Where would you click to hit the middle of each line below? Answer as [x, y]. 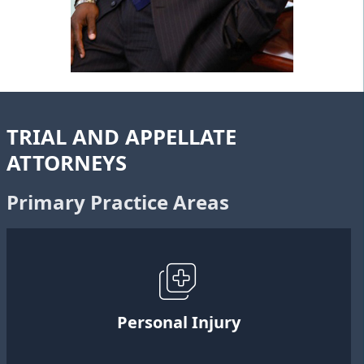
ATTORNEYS [67, 163]
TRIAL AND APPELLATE [121, 137]
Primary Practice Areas [118, 202]
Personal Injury [179, 323]
